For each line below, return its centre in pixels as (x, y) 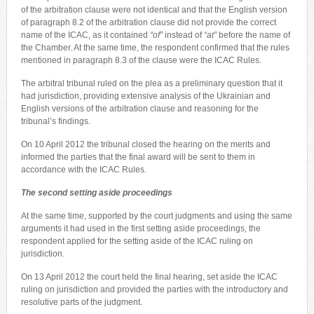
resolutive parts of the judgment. (81, 302)
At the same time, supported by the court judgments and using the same (156, 216)
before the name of (253, 35)
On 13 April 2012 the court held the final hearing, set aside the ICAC (149, 277)
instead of (183, 35)
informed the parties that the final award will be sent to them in (138, 157)
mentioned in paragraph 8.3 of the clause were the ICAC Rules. (141, 60)
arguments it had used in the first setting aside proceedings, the (141, 228)
